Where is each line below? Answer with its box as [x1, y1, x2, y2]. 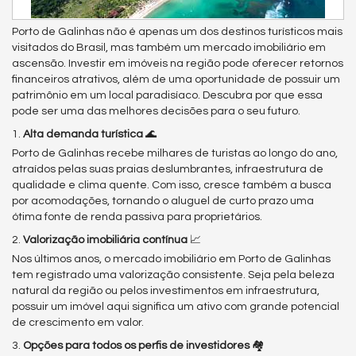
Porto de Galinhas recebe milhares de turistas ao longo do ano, [12, 148, 338, 159]
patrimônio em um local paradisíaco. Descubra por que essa [12, 90, 323, 101]
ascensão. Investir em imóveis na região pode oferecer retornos [12, 58, 343, 69]
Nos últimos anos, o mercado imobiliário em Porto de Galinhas [12, 253, 331, 265]
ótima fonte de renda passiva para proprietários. [12, 211, 262, 222]
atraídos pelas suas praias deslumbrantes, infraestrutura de [12, 164, 323, 175]
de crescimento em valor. [12, 317, 144, 328]
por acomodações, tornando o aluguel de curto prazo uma [12, 195, 314, 207]
